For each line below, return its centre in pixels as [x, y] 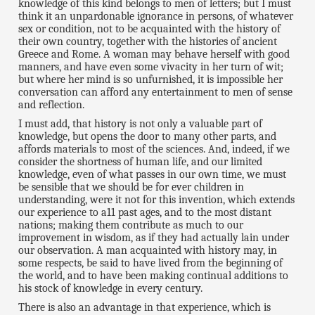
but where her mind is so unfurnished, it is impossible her [151, 80]
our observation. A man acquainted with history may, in [148, 251]
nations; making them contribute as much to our [131, 225]
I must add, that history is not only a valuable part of [141, 124]
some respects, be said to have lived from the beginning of [151, 263]
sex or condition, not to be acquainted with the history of [150, 29]
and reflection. [52, 105]
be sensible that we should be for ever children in [131, 187]
